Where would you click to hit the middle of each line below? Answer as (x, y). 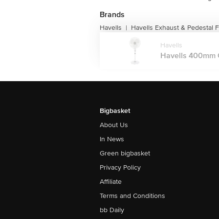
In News (112, 139)
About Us (114, 125)
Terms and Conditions (132, 196)
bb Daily (112, 210)
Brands (112, 15)
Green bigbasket (125, 153)
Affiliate (111, 182)
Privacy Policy (120, 167)
